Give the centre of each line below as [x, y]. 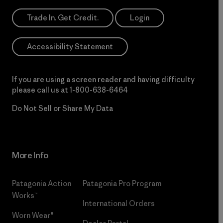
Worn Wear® [33, 216]
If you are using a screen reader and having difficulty [103, 80]
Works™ [25, 196]
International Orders [119, 204]
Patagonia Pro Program [122, 184]
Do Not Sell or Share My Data [62, 109]
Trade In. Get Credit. [63, 18]
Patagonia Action [42, 184]
